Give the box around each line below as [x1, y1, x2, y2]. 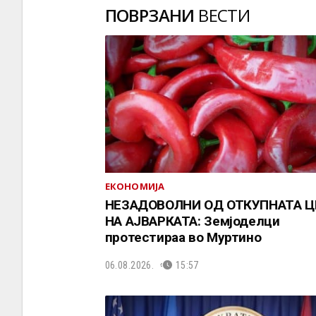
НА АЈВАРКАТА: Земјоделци [104, 213, 280, 230]
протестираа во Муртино [104, 229, 262, 246]
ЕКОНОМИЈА [104, 180, 165, 193]
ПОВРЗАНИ [104, 4, 195, 28]
